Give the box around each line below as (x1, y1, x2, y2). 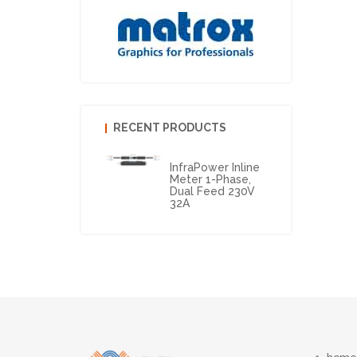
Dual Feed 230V (169, 185, 255, 198)
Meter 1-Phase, (169, 173, 251, 186)
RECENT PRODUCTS (113, 121, 226, 134)
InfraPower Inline (169, 161, 260, 174)
